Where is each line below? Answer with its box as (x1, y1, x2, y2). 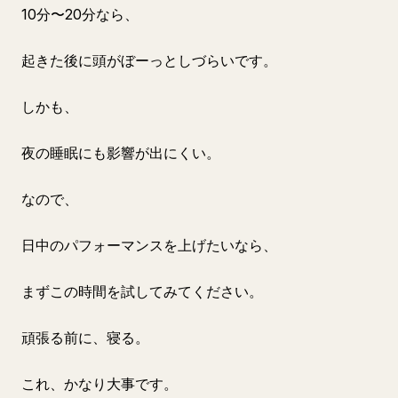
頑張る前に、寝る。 (21, 329, 149, 346)
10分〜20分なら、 (21, 5, 139, 23)
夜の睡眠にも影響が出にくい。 (21, 144, 220, 162)
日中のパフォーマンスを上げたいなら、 (21, 236, 277, 254)
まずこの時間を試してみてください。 (21, 283, 263, 300)
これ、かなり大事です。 (21, 375, 178, 393)
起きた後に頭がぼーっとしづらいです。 (21, 52, 277, 69)
